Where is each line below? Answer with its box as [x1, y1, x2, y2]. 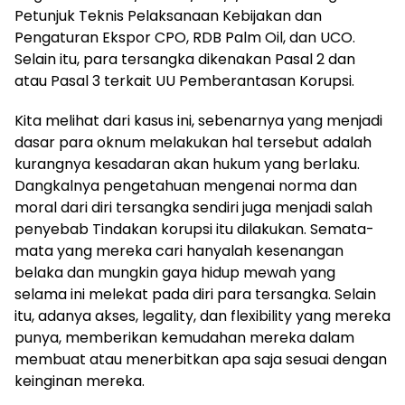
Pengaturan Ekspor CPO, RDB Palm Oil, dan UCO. [14, 26, 355, 48]
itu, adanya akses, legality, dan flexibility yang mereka [14, 305, 391, 326]
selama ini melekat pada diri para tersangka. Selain [14, 283, 376, 305]
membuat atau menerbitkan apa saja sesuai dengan [14, 348, 387, 370]
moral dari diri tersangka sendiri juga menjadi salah [14, 196, 372, 218]
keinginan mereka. [14, 370, 145, 391]
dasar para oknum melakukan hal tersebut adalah [14, 131, 372, 153]
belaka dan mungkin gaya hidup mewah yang [14, 261, 335, 283]
